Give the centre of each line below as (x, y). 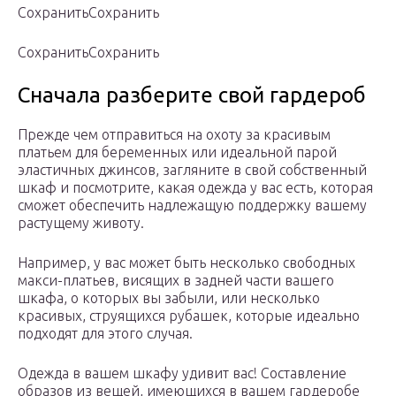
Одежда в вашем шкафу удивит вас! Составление (182, 373)
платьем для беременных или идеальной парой (177, 152)
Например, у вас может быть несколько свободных (187, 262)
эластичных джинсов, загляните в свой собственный (192, 169)
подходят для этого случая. (105, 333)
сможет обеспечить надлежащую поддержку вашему (192, 205)
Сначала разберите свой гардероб (192, 95)
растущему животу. (81, 222)
